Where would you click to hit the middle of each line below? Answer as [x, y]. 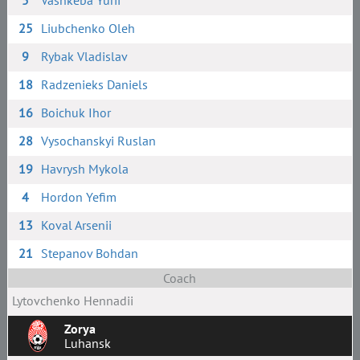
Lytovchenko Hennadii [72, 301]
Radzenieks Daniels [95, 84]
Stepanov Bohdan [90, 253]
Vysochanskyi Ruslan [99, 141]
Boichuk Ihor [76, 112]
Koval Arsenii [77, 225]
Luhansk [87, 343]
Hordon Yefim [79, 197]
